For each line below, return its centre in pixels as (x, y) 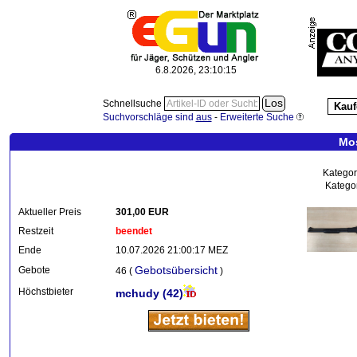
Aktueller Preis (50, 212)
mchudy (139, 293)
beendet (134, 231)
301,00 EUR (142, 212)
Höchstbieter (46, 292)
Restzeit (36, 231)
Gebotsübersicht (176, 270)
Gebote (34, 270)
